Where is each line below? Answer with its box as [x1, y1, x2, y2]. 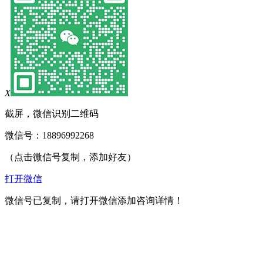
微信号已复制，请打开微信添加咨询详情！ [5, 195, 183, 205]
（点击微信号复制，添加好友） [5, 151, 136, 162]
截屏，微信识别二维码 [5, 108, 99, 119]
